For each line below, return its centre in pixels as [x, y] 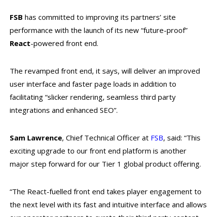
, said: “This [182, 138]
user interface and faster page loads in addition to [93, 84]
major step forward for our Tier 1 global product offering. [105, 164]
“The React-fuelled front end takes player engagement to [106, 191]
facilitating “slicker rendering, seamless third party [93, 97]
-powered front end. [64, 43]
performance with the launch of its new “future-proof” [99, 30]
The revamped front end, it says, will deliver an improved [105, 71]
